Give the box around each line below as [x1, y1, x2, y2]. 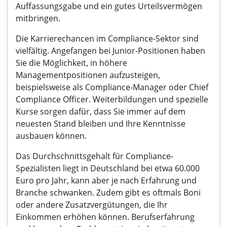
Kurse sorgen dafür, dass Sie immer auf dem [16, 106, 185, 117]
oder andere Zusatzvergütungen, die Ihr [16, 199, 168, 210]
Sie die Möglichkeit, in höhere [16, 57, 127, 68]
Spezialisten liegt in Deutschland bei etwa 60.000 [16, 163, 200, 174]
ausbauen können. [16, 130, 87, 141]
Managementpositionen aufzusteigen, [16, 69, 160, 81]
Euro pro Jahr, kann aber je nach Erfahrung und [16, 175, 197, 186]
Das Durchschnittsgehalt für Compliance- [16, 150, 173, 162]
